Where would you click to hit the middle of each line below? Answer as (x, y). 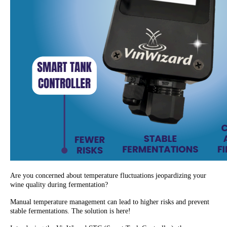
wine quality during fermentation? (60, 185)
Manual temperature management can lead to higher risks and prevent (110, 202)
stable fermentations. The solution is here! (70, 211)
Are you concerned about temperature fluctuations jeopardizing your (108, 176)
